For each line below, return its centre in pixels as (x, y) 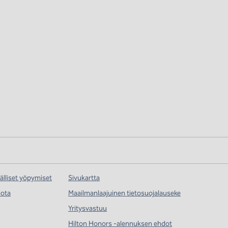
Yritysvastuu (88, 208)
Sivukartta (84, 178)
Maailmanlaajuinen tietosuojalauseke (124, 193)
